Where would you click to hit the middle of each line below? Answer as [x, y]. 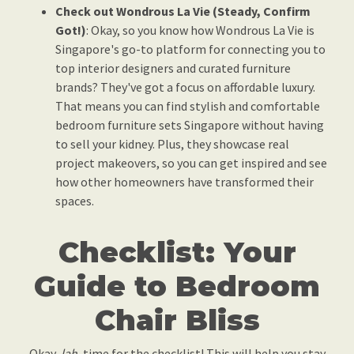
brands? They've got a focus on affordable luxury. [185, 87]
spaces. [75, 201]
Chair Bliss [177, 320]
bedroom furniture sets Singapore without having [190, 125]
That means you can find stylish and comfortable [188, 106]
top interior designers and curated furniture [173, 68]
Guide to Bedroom [177, 286]
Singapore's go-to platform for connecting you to [190, 49]
